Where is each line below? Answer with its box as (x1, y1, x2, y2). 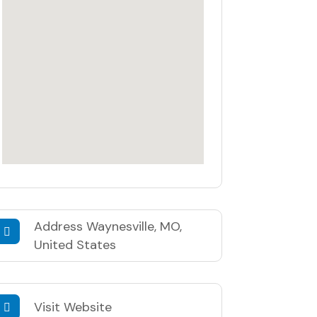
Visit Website (33, 298, 112, 316)
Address (33, 217, 86, 235)
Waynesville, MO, (86, 217, 182, 235)
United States (33, 236, 116, 253)
